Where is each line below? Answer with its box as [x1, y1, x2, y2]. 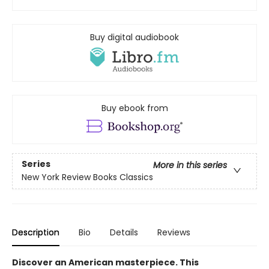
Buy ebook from [101, 101, 168, 114]
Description [12, 226, 59, 239]
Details [110, 226, 138, 239]
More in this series [153, 159, 227, 172]
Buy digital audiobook [90, 31, 179, 43]
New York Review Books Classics [22, 171, 153, 184]
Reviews [157, 226, 190, 239]
